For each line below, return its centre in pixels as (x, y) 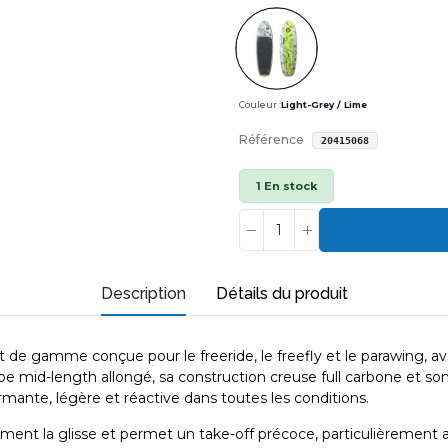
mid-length (58, 377)
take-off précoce (257, 434)
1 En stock (286, 186)
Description (143, 294)
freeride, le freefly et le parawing (312, 356)
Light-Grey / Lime (324, 105)
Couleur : (260, 105)
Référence (271, 140)
